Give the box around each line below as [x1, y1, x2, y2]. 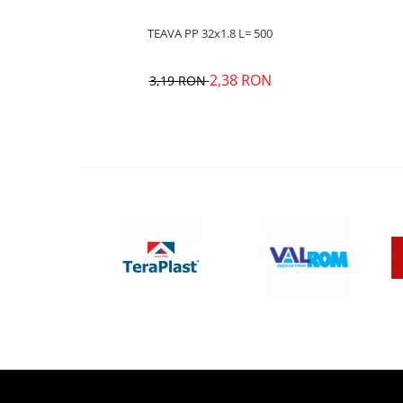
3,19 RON [148, 72, 210, 89]
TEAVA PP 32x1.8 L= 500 [254, 25, 273, 41]
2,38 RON [209, 70, 272, 90]
